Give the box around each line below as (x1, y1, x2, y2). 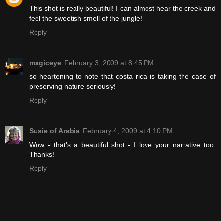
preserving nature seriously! (29, 82, 116, 90)
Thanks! (29, 150, 54, 158)
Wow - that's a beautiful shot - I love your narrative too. (29, 140, 216, 148)
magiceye (29, 58, 61, 67)
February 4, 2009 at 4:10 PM (83, 126, 173, 135)
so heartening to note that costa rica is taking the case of (29, 72, 216, 80)
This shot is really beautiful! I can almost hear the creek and (29, 4, 216, 12)
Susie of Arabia (29, 126, 80, 135)
